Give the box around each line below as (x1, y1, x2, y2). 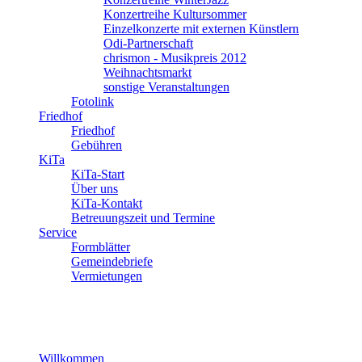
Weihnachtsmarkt (103, 65, 192, 80)
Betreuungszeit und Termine (71, 211, 215, 225)
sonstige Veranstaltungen (103, 80, 229, 95)
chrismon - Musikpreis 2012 (103, 51, 246, 65)
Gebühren (71, 138, 122, 153)
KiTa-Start (71, 167, 124, 182)
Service (39, 225, 77, 240)
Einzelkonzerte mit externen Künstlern (103, 22, 299, 36)
